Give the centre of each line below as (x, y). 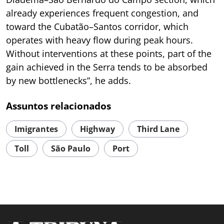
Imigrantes (36, 129)
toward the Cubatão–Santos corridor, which (97, 26)
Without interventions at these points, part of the (109, 53)
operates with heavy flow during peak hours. (99, 40)
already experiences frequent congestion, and (102, 13)
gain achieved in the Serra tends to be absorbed (107, 67)
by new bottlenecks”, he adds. (68, 80)
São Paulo (71, 148)
